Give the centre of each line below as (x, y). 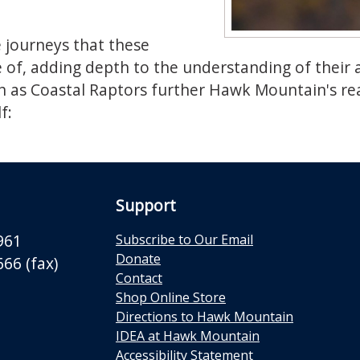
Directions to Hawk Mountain (205, 317)
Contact (139, 278)
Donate (138, 259)
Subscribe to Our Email (184, 239)
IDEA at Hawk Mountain (188, 336)
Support (146, 205)
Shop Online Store (171, 297)
